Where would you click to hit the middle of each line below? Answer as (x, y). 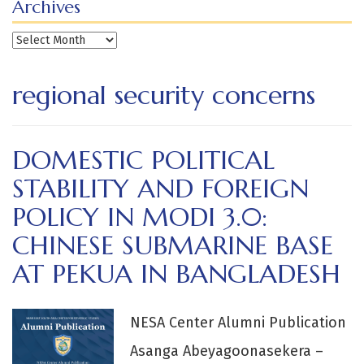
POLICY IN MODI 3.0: (140, 217)
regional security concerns (164, 95)
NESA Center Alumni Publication (238, 323)
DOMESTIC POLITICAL (143, 160)
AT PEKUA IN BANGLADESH (176, 274)
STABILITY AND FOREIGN (160, 189)
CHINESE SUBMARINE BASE (173, 246)
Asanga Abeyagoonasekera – (227, 351)
